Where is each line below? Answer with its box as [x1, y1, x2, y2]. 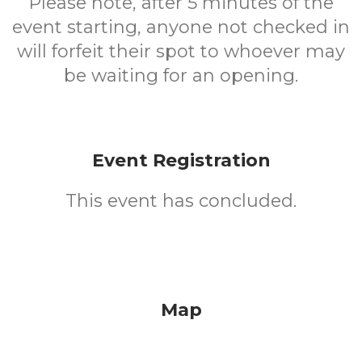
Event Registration [91, 149, 271, 171]
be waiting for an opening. [64, 65, 298, 86]
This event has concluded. [65, 190, 297, 212]
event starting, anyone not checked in [12, 16, 350, 38]
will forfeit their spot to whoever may [17, 40, 345, 62]
